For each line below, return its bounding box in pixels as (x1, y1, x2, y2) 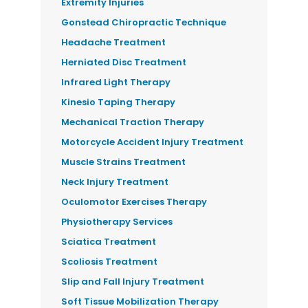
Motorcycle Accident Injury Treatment (61, 135, 244, 148)
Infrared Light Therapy (61, 75, 171, 89)
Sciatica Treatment (61, 234, 157, 248)
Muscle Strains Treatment (61, 155, 186, 168)
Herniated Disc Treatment (61, 55, 187, 69)
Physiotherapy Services (61, 214, 173, 228)
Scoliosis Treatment (61, 254, 158, 268)
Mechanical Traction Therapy (61, 115, 205, 129)
